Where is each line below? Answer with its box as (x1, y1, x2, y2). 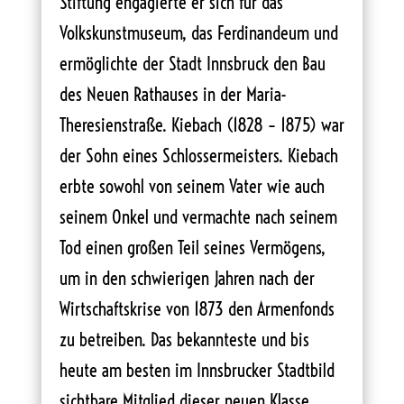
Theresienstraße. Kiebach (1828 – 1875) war (59, 113, 344, 136)
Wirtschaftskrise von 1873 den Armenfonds (59, 297, 335, 320)
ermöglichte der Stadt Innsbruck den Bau (59, 51, 326, 75)
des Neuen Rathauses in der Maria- (59, 82, 287, 106)
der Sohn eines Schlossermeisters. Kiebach (59, 143, 338, 167)
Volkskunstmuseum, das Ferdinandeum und (59, 21, 338, 44)
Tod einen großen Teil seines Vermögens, (59, 235, 326, 259)
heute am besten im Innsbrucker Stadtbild (59, 358, 335, 381)
